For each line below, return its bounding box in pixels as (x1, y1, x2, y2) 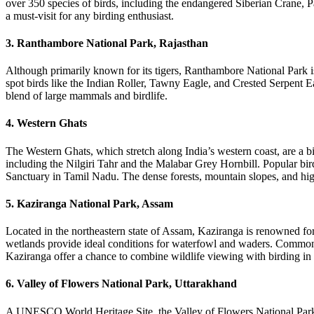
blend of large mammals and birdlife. (6, 90, 168, 102)
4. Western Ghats (6, 117, 87, 130)
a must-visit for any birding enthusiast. (6, 9, 174, 22)
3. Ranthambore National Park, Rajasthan (6, 36, 208, 49)
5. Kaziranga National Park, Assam (6, 197, 173, 210)
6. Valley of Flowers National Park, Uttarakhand (6, 278, 237, 290)
